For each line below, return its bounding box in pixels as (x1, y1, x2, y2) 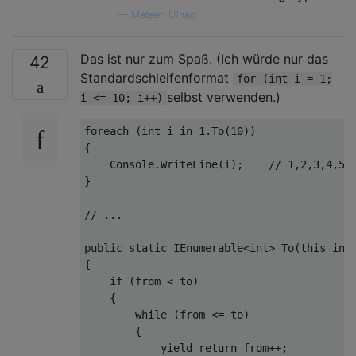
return (199, 341, 237, 354)
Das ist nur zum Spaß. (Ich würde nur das (80, 50, 328, 67)
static (129, 241, 167, 254)
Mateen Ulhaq (131, 8, 195, 21)
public (84, 241, 122, 254)
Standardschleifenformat (80, 69, 233, 86)
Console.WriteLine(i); (84, 157, 269, 171)
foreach (84, 124, 129, 137)
